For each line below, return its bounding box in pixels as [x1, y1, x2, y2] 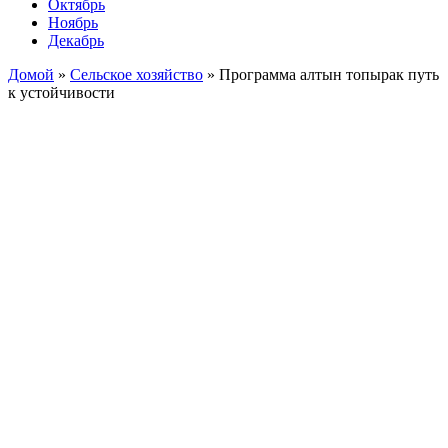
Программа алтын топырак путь [219, 65, 439, 83]
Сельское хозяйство [70, 65, 203, 83]
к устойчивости [8, 83, 115, 101]
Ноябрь [48, 13, 98, 31]
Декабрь [48, 31, 104, 49]
